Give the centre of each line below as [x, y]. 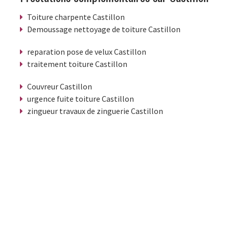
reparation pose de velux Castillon [87, 51]
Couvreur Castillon [60, 86]
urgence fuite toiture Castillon [81, 98]
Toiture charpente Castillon [76, 17]
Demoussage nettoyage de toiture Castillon [104, 29]
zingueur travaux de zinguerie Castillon [95, 111]
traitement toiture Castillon [77, 64]
